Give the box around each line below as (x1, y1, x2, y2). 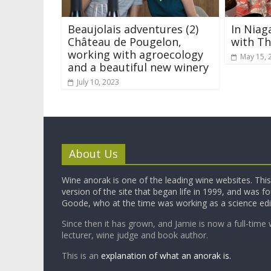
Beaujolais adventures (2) (68, 21, 198, 36)
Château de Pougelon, (68, 34, 181, 49)
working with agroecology (68, 47, 203, 62)
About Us (69, 146, 118, 161)
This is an (62, 249, 101, 261)
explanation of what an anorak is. (101, 249, 231, 261)
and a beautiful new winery (68, 59, 209, 74)
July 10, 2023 (77, 76, 119, 87)
